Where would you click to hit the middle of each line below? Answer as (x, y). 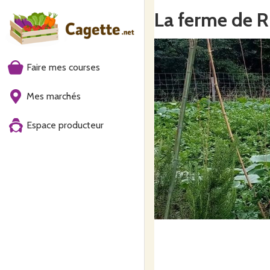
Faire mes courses (63, 67)
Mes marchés (54, 96)
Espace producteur (65, 125)
